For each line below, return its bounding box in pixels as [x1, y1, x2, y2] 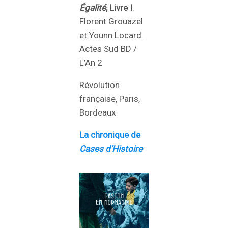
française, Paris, [79, 93, 140, 104]
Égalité [79, 2, 106, 13]
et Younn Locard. [79, 30, 144, 40]
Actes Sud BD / [79, 43, 137, 54]
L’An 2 [79, 57, 102, 68]
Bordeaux [79, 107, 116, 118]
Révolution [79, 79, 120, 90]
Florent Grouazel [79, 16, 143, 26]
